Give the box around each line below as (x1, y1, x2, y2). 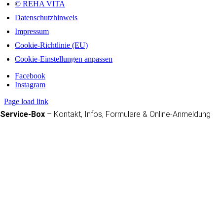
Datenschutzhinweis (15, 13, 78, 22)
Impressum (15, 27, 49, 36)
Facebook (15, 72, 46, 80)
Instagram (15, 80, 46, 89)
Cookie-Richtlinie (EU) (15, 41, 88, 49)
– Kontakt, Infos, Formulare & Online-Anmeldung (45, 110, 211, 119)
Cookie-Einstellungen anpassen (15, 55, 113, 63)
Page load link (4, 97, 48, 106)
